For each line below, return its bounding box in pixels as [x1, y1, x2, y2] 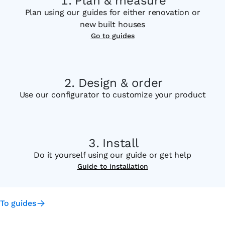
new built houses [79, 20, 146, 29]
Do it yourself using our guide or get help [34, 150, 191, 160]
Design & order [78, 76, 163, 90]
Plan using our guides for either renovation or [25, 8, 200, 17]
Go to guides [90, 32, 135, 40]
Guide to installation [77, 162, 148, 170]
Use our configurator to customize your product [19, 90, 206, 99]
